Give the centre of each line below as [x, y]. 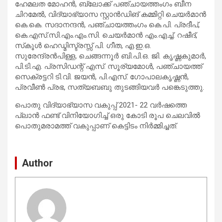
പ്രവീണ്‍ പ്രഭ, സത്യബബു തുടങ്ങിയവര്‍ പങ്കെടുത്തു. [110, 87]
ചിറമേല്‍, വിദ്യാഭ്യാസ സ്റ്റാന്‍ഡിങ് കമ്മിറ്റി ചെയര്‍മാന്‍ [111, 14]
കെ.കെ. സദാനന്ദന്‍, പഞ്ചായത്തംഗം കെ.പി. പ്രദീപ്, [107, 25]
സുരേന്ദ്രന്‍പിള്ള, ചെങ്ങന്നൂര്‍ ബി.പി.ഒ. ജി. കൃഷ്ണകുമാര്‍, [111, 56]
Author [37, 163]
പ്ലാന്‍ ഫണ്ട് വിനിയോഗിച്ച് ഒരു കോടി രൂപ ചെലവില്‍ [108, 115]
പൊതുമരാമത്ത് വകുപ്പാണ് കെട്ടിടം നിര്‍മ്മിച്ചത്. [96, 126]
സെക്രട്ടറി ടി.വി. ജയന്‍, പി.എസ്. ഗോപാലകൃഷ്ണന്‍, [102, 77]
